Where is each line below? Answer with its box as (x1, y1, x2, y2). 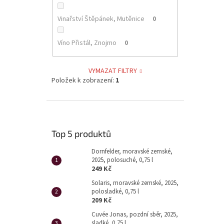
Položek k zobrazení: (51, 75, 115, 85)
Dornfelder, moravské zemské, (91, 146, 172, 156)
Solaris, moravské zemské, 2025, (91, 178, 178, 187)
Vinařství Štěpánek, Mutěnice (57, 14, 144, 24)
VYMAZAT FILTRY (88, 65, 137, 76)
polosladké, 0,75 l (91, 186, 139, 196)
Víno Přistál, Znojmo (57, 38, 116, 48)
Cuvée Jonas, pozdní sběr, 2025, (91, 209, 178, 219)
